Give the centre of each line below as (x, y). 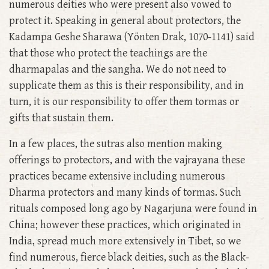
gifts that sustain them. (61, 118)
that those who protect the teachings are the (108, 53)
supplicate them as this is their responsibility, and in (126, 86)
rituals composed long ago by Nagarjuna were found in (133, 209)
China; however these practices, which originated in (125, 225)
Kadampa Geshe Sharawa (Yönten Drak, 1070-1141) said (132, 37)
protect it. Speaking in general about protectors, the (125, 21)
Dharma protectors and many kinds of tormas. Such (125, 193)
